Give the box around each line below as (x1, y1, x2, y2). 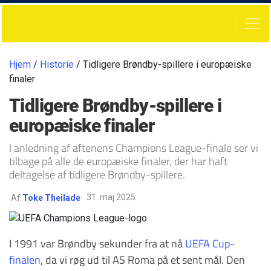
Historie (40, 59, 74, 70)
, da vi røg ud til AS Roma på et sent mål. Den (41, 250, 245, 268)
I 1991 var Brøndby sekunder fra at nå (9, 234, 185, 252)
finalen (9, 250, 41, 268)
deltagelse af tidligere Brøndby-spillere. (9, 166, 185, 183)
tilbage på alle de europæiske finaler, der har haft (9, 153, 227, 169)
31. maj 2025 (87, 192, 135, 202)
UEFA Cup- (185, 234, 235, 252)
